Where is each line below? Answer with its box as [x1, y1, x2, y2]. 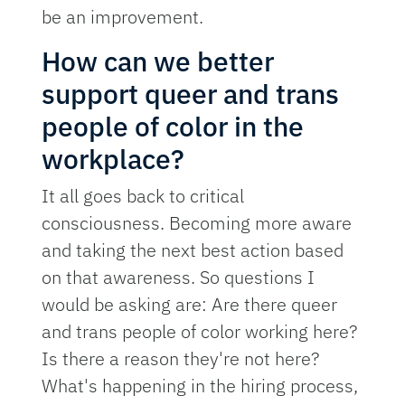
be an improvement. [42, 5, 204, 30]
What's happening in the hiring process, [42, 373, 359, 399]
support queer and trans [42, 76, 340, 112]
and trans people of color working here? [42, 319, 358, 344]
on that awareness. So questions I [42, 265, 316, 290]
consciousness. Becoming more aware [42, 211, 353, 236]
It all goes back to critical [42, 184, 245, 209]
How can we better [42, 43, 275, 80]
